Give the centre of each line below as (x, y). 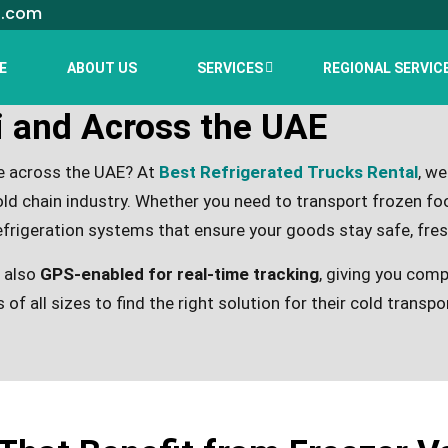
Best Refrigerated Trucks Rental (288, 172)
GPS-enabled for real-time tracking (179, 274)
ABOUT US (102, 67)
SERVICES (230, 67)
